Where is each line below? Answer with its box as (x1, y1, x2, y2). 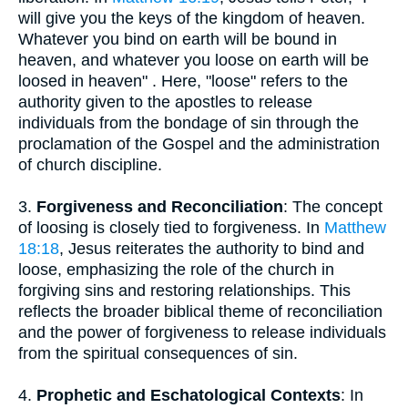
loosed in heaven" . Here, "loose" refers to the (18, 72, 348, 90)
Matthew (324, 219, 386, 237)
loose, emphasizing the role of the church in (18, 260, 334, 279)
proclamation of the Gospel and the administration (18, 135, 380, 153)
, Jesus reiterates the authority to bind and (59, 240, 364, 258)
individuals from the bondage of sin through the (18, 114, 359, 132)
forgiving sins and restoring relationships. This (18, 281, 351, 300)
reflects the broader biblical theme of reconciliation (18, 302, 382, 321)
